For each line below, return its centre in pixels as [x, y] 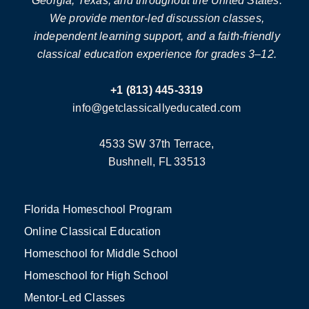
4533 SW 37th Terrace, [157, 144]
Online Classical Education [93, 232]
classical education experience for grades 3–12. [157, 54]
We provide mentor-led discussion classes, [157, 19]
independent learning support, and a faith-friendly [157, 37]
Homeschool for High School [97, 276]
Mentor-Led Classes [75, 298]
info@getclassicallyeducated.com [157, 108]
